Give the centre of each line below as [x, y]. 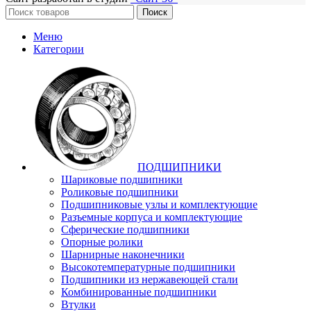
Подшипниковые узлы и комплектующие [159, 205]
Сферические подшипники [125, 230]
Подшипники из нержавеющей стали [150, 280]
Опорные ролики [102, 242]
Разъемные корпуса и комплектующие [152, 217]
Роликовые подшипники [120, 192]
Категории [59, 49]
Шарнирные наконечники [123, 255]
